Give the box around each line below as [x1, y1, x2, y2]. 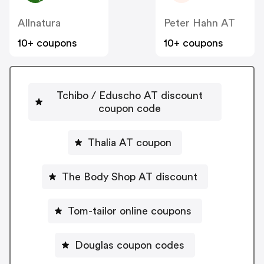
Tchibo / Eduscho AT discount [57, 90, 203, 101]
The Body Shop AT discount [62, 171, 197, 182]
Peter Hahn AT [164, 18, 235, 29]
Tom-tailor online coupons [68, 205, 192, 216]
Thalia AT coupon [88, 137, 171, 148]
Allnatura [18, 18, 61, 29]
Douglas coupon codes [75, 239, 184, 250]
